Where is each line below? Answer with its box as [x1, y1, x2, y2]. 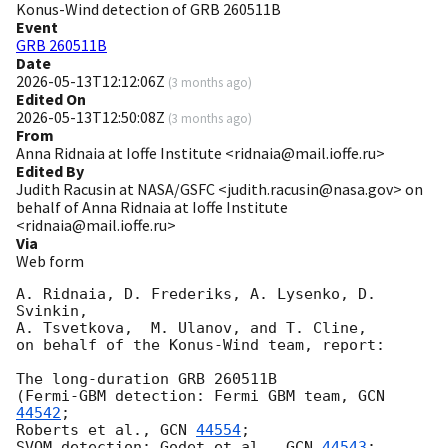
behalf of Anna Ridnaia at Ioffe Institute [16, 197, 288, 218]
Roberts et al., [16, 421, 160, 440]
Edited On [16, 89, 86, 110]
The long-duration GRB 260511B [16, 370, 277, 389]
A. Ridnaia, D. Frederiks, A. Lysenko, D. [16, 285, 376, 304]
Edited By [16, 161, 84, 182]
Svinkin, [16, 302, 88, 321]
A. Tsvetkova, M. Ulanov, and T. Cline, [16, 319, 367, 338]
